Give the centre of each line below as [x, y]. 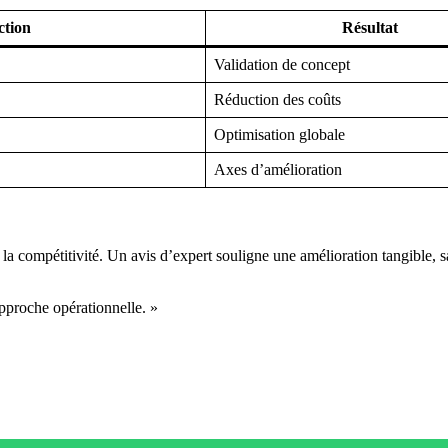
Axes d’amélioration [278, 169]
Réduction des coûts [277, 99]
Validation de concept [282, 64]
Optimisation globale [279, 134]
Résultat [370, 27]
